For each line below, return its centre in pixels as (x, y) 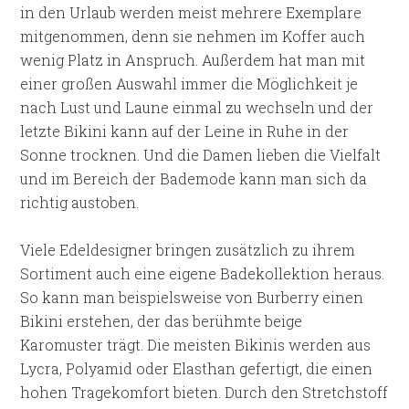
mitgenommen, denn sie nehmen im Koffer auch (193, 36)
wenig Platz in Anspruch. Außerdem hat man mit (193, 60)
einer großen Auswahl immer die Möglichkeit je (189, 84)
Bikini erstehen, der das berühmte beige (162, 321)
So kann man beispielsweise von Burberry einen (192, 297)
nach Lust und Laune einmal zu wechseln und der (197, 107)
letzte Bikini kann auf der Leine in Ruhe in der (185, 131)
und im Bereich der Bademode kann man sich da (194, 178)
